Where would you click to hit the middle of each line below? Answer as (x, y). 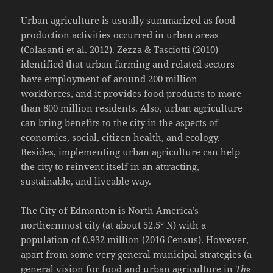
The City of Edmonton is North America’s (110, 211)
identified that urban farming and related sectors (128, 64)
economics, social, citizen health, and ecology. (121, 137)
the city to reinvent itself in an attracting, (112, 167)
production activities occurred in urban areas (120, 35)
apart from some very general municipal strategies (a (136, 254)
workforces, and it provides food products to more (131, 94)
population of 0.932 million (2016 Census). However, (135, 240)
